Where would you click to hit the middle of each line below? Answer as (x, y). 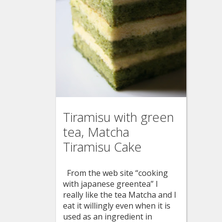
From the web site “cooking (115, 173)
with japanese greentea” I (110, 184)
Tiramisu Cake (102, 147)
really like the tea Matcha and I (119, 194)
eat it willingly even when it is (116, 205)
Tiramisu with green (118, 117)
